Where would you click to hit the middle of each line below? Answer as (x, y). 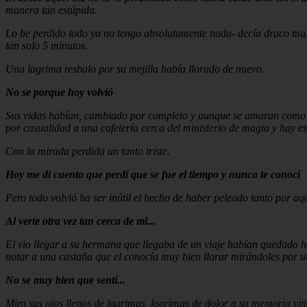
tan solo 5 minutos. (47, 45)
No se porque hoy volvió (59, 92)
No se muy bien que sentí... (65, 280)
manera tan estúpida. (51, 10)
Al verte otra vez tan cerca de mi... (81, 221)
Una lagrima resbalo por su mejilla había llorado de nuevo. (135, 69)
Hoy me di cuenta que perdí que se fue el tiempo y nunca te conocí (153, 174)
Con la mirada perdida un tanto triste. (88, 151)
